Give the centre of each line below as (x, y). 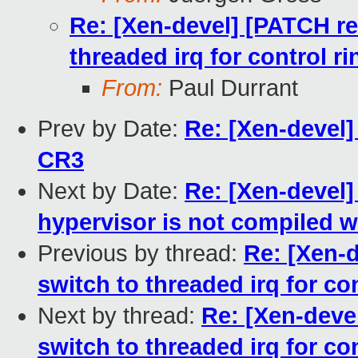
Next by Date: (111, 191)
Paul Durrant (230, 88)
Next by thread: (119, 316)
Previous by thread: (141, 254)
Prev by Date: (111, 129)
